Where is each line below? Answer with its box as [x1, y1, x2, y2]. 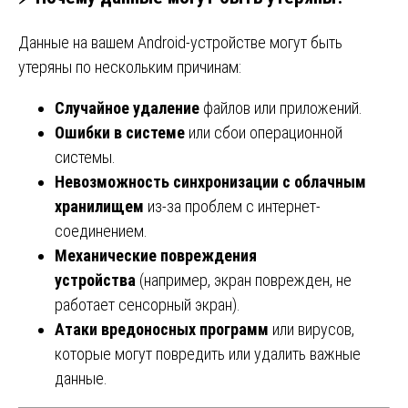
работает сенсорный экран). [55, 295, 240, 315]
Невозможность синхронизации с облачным [55, 172, 366, 192]
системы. [55, 148, 116, 168]
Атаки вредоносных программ [55, 320, 269, 340]
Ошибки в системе [55, 123, 185, 143]
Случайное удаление [55, 98, 199, 118]
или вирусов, [269, 320, 354, 340]
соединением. [55, 221, 148, 241]
